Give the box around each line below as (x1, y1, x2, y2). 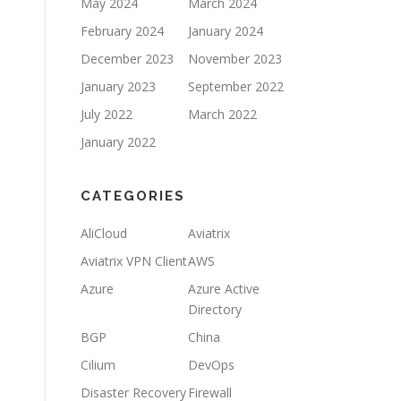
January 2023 (81, 77, 156, 95)
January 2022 (81, 132, 156, 150)
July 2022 (81, 105, 132, 123)
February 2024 (81, 21, 164, 39)
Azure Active (188, 279, 260, 297)
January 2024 (188, 21, 263, 39)
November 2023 (188, 49, 282, 67)
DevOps (188, 355, 235, 373)
